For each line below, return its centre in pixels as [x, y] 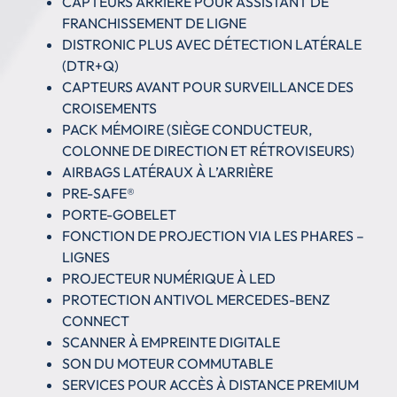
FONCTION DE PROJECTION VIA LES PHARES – [213, 235]
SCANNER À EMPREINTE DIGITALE [171, 342]
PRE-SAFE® [98, 193]
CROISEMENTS [109, 108]
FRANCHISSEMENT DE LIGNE [154, 23]
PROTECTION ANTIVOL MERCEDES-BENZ [196, 299]
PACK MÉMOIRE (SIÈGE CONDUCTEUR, [187, 129]
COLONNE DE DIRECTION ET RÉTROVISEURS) [208, 150]
